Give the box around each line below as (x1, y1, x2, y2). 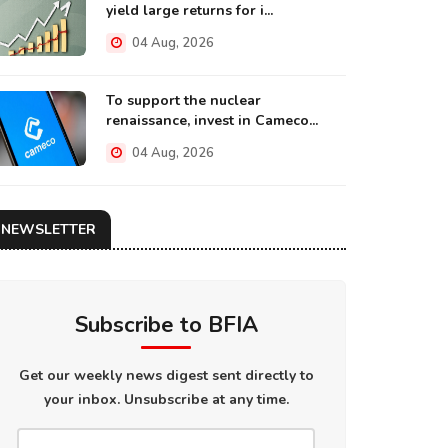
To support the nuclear (106, 91, 261, 110)
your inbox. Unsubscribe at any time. (43, 390, 289, 409)
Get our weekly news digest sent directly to (18, 366, 314, 385)
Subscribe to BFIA (74, 310, 258, 340)
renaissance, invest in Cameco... (106, 111, 318, 130)
